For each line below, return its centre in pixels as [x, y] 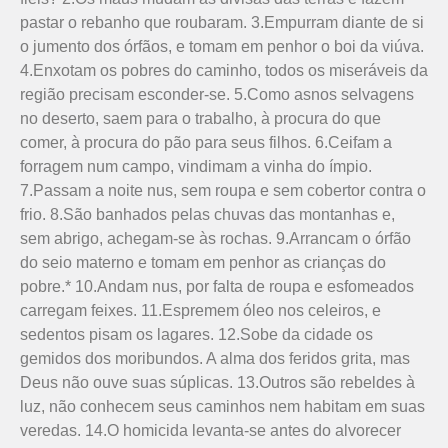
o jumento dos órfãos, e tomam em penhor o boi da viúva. [222, 46]
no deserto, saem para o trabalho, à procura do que [200, 118]
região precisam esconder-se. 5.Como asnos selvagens [217, 94]
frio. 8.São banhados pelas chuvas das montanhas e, [207, 214]
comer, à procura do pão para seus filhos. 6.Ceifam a [206, 142]
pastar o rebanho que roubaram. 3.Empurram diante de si [222, 22]
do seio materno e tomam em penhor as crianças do [203, 262]
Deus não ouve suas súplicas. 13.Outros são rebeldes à [217, 382]
